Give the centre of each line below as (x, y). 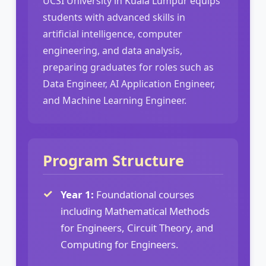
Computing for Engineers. (120, 244)
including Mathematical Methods (135, 211)
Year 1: (77, 194)
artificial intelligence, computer (113, 34)
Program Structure (113, 160)
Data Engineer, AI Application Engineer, (129, 83)
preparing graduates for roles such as (128, 67)
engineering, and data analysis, (113, 50)
